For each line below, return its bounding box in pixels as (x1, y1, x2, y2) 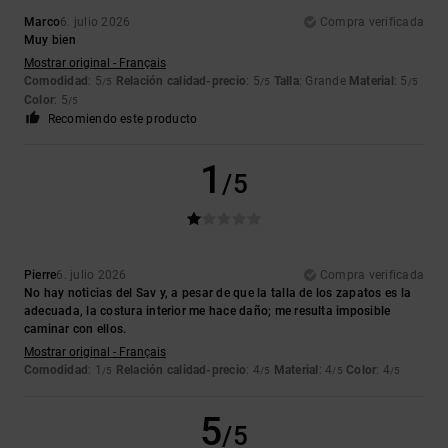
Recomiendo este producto (47, 111, 198, 126)
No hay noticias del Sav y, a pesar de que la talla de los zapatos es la (24, 285, 412, 300)
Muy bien (24, 32, 76, 47)
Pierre (24, 267, 57, 282)
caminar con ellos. (24, 321, 127, 336)
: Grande (298, 73, 350, 88)
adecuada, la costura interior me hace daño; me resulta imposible (24, 303, 391, 318)
